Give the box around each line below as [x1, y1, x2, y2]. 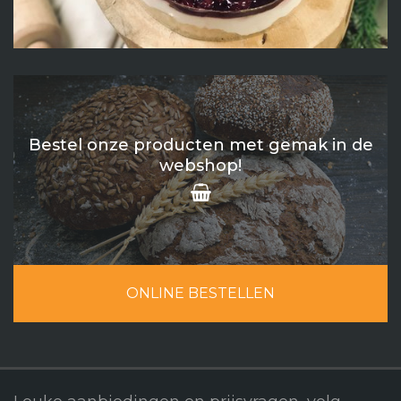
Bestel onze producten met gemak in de [28, 134, 373, 155]
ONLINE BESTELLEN [126, 284, 275, 302]
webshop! [159, 155, 242, 175]
